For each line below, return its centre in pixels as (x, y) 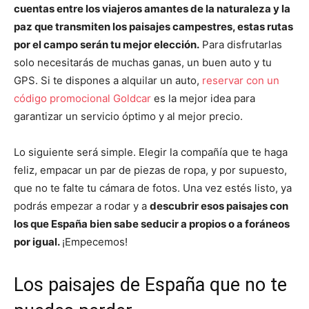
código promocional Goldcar (82, 98)
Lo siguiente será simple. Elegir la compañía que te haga (151, 152)
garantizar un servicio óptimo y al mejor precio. (128, 116)
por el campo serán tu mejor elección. (107, 44)
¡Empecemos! (95, 242)
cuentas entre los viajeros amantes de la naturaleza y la (152, 9)
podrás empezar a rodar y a (82, 206)
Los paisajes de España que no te (150, 285)
